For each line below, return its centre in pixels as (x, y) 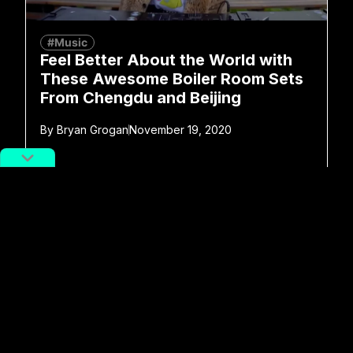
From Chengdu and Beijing (141, 97)
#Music (67, 42)
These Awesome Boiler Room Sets (172, 78)
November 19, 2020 (180, 129)
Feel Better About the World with (166, 59)
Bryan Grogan (91, 129)
